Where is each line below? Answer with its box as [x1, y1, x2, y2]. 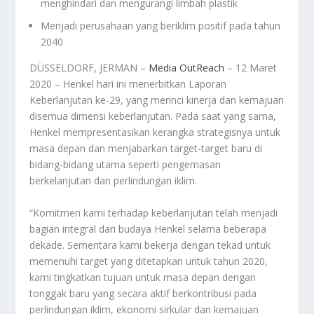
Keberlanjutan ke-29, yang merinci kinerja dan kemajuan [29, 93, 285, 107]
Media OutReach [149, 61, 225, 75]
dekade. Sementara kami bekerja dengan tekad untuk [29, 238, 271, 252]
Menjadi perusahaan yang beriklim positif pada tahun [41, 19, 281, 33]
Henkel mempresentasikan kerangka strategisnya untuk [29, 125, 281, 139]
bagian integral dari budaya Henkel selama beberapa [29, 221, 267, 235]
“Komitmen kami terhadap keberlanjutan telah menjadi [29, 205, 278, 219]
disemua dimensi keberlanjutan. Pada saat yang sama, [29, 109, 277, 123]
